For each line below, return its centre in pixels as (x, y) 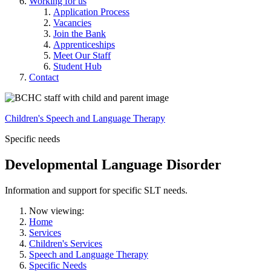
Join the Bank (80, 33)
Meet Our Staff (82, 55)
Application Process (91, 11)
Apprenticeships (84, 44)
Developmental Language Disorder (113, 164)
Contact (44, 77)
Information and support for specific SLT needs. (96, 190)
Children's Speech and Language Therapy (85, 118)
